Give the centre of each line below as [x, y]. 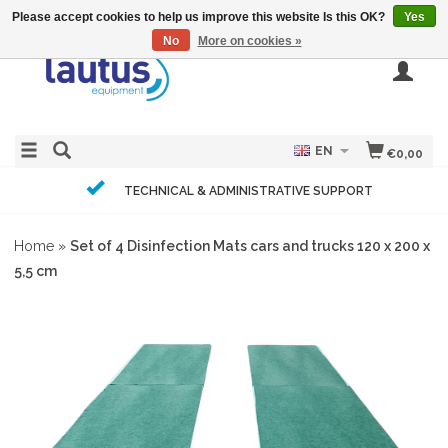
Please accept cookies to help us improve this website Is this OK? [200, 17]
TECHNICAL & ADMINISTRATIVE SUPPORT [248, 191]
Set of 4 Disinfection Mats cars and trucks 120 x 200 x [250, 246]
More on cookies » [249, 41]
